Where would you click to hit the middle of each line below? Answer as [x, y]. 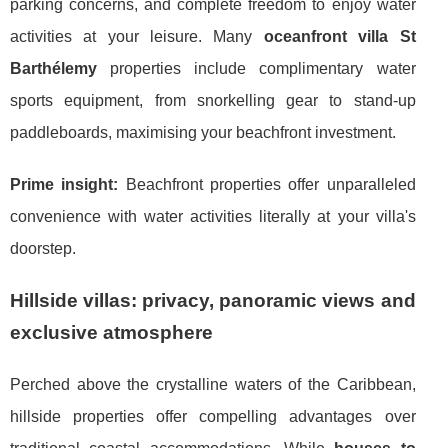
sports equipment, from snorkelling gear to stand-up [213, 100]
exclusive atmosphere [111, 332]
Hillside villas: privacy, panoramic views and [213, 300]
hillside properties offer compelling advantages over [213, 416]
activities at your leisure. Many [137, 36]
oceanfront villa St [339, 36]
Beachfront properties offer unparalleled [267, 184]
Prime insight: [64, 184]
